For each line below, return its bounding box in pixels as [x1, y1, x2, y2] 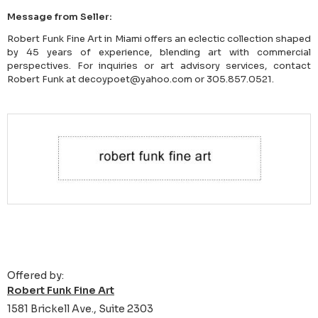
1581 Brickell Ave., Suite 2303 [7, 302, 153, 316]
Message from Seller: [7, 11, 112, 23]
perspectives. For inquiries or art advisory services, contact [7, 60, 311, 72]
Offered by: [7, 269, 64, 283]
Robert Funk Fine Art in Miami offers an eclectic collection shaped [7, 33, 311, 45]
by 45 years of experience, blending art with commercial [7, 46, 311, 59]
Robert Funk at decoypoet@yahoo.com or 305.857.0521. [7, 73, 274, 86]
